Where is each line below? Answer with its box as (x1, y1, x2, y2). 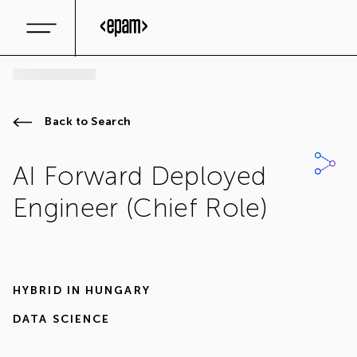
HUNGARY (85, 284, 151, 297)
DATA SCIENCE (13, 312, 111, 326)
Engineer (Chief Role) (13, 192, 268, 224)
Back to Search (45, 115, 131, 128)
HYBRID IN (13, 284, 81, 297)
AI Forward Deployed (13, 160, 267, 192)
